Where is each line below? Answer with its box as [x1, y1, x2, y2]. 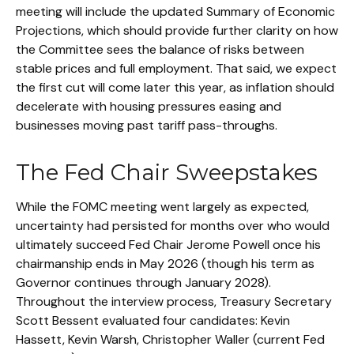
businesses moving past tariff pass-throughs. [16, 117, 277, 134]
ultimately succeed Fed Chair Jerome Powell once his [16, 236, 321, 253]
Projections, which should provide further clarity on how [16, 22, 338, 39]
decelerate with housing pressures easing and [16, 98, 281, 115]
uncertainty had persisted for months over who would [16, 217, 330, 234]
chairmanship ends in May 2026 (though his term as [16, 255, 314, 272]
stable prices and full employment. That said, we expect [16, 60, 337, 77]
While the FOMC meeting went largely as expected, [16, 198, 309, 215]
